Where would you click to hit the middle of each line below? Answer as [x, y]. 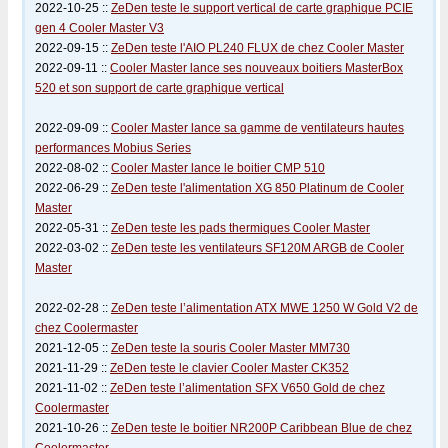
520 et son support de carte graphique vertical [159, 88]
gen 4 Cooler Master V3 [99, 28]
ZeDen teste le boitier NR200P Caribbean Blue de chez [261, 428]
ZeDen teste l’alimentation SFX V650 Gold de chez [247, 388]
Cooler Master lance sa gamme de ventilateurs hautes [257, 128]
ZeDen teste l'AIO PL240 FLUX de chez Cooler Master [257, 48]
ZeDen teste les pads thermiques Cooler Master [240, 228]
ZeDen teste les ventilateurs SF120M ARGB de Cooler [257, 248]
